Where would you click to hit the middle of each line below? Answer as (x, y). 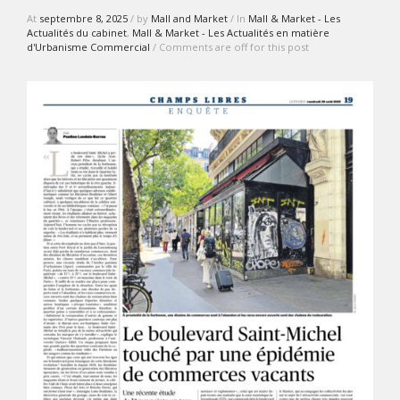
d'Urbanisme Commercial (88, 46)
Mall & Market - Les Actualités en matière (231, 32)
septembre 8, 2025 (83, 18)
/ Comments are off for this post (229, 46)
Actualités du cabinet (77, 32)
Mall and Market (189, 18)
